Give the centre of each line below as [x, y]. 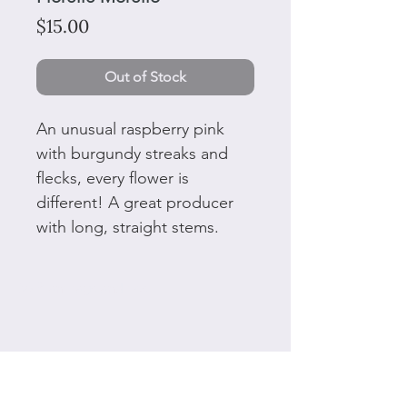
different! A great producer [135, 203]
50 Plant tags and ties [83, 288]
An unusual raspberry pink [130, 129]
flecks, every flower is [113, 179]
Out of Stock [145, 77]
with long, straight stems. [128, 228]
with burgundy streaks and [132, 154]
